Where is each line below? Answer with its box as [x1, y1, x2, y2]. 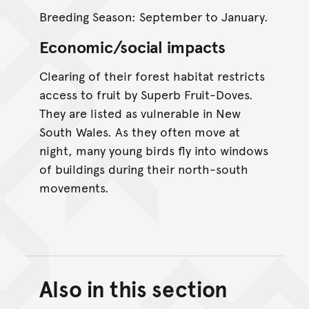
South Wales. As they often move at [39, 123, 240, 141]
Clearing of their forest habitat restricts [39, 67, 265, 85]
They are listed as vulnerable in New [39, 104, 241, 122]
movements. [39, 179, 109, 197]
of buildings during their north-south [39, 160, 248, 178]
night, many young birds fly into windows [39, 141, 268, 159]
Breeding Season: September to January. [39, 8, 268, 26]
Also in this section [39, 272, 228, 303]
